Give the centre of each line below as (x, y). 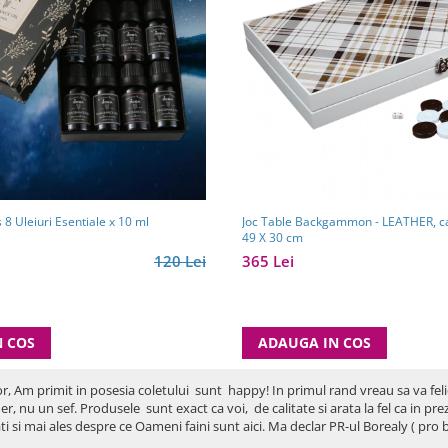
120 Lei (180, 260)
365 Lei (268, 260)
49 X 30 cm (272, 237)
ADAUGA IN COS (314, 342)
